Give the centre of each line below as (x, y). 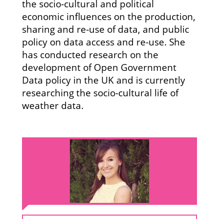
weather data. (53, 105)
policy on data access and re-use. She (103, 42)
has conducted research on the (90, 55)
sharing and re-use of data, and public (105, 29)
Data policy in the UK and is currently (103, 80)
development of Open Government (99, 67)
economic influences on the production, (109, 16)
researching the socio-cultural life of (100, 93)
